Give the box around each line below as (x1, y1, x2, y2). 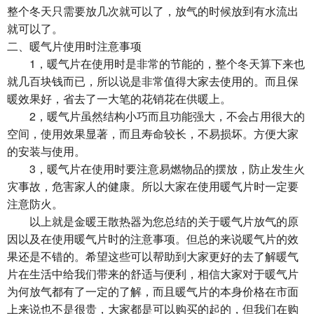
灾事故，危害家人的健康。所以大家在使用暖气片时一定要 (7, 178, 299, 194)
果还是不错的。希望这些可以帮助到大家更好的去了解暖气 (7, 248, 299, 264)
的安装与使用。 (7, 143, 86, 159)
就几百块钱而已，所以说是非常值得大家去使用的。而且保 (7, 73, 299, 89)
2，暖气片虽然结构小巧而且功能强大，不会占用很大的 (7, 108, 305, 124)
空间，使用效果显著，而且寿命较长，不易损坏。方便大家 (7, 125, 299, 142)
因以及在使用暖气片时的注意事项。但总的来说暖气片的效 (7, 231, 299, 247)
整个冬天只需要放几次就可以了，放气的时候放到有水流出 (7, 3, 299, 19)
